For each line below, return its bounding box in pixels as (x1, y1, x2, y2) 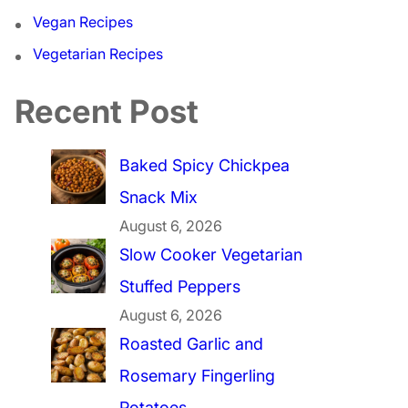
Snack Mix (119, 187, 199, 207)
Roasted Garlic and (119, 333, 264, 353)
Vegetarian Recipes (33, 44, 164, 63)
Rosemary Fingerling (119, 365, 276, 385)
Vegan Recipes (33, 12, 134, 31)
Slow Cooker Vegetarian (119, 244, 303, 264)
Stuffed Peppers (119, 276, 241, 296)
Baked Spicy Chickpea (119, 155, 291, 175)
